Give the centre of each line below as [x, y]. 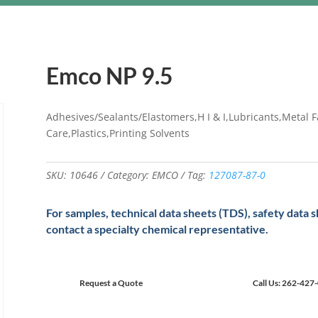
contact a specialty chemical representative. [157, 229]
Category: [129, 175]
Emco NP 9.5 [109, 76]
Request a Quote [111, 283]
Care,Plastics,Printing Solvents [117, 133]
